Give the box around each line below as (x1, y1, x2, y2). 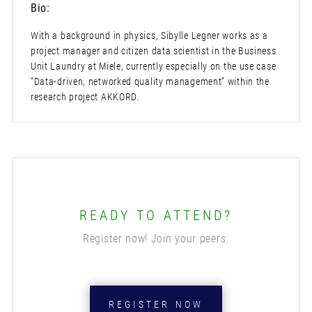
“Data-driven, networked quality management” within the (30, 76, 270, 88)
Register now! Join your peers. (83, 232, 229, 246)
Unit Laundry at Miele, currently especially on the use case (30, 61, 276, 72)
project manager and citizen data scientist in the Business (30, 45, 276, 57)
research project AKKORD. (30, 91, 139, 103)
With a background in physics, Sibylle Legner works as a (30, 30, 268, 42)
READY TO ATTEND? (79, 207, 233, 224)
